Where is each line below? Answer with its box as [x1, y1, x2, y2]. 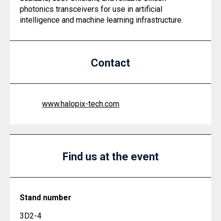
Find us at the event [62, 150, 159, 163]
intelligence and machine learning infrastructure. [20, 15, 183, 25]
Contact [91, 57, 130, 69]
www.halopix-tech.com [42, 99, 119, 109]
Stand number [20, 193, 72, 202]
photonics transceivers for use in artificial [20, 4, 162, 14]
